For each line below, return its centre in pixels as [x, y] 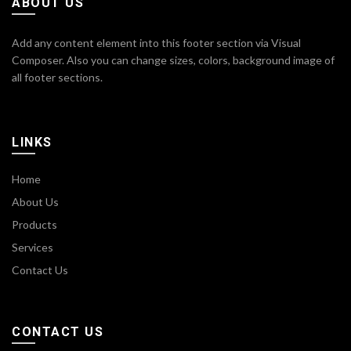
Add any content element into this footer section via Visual [156, 42]
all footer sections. [57, 77]
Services [33, 247]
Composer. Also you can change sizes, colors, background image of [173, 60]
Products [34, 224]
